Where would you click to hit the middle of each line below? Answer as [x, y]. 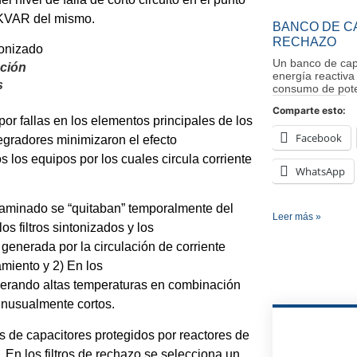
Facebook [319, 138]
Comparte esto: [309, 110]
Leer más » [297, 217]
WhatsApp [320, 171]
